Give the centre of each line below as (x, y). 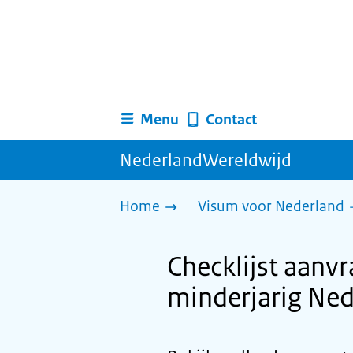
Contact (231, 119)
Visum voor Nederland (271, 206)
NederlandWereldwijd (206, 160)
